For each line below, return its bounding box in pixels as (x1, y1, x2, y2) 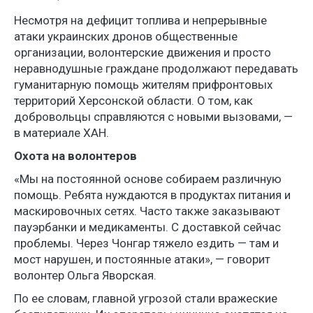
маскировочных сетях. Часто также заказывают (14, 203, 280, 218)
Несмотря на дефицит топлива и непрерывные (14, 13, 267, 27)
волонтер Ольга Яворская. (14, 268, 156, 282)
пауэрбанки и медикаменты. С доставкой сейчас (14, 219, 281, 234)
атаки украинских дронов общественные (14, 29, 238, 43)
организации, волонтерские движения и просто (14, 45, 271, 59)
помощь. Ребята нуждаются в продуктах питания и (14, 187, 291, 202)
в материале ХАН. (14, 125, 109, 140)
